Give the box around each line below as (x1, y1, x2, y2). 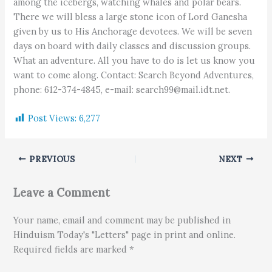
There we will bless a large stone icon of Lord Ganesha (13, 11, 248, 23)
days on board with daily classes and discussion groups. (13, 40, 251, 52)
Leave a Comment (13, 185, 110, 200)
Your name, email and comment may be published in (13, 214, 231, 226)
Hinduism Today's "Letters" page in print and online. (13, 229, 236, 241)
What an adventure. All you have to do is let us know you (13, 55, 256, 67)
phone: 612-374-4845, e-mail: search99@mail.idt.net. (13, 84, 231, 96)
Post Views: (28, 112, 77, 124)
